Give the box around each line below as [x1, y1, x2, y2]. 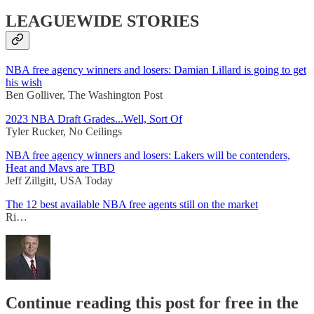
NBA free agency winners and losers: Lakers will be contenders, [6, 149, 290, 162]
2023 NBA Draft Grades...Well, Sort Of [6, 113, 182, 125]
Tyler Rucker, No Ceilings [6, 125, 122, 138]
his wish [6, 76, 42, 89]
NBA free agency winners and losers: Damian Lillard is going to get [6, 64, 306, 76]
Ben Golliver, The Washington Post [6, 89, 163, 102]
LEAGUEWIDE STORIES [6, 12, 199, 31]
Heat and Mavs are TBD [6, 162, 115, 175]
